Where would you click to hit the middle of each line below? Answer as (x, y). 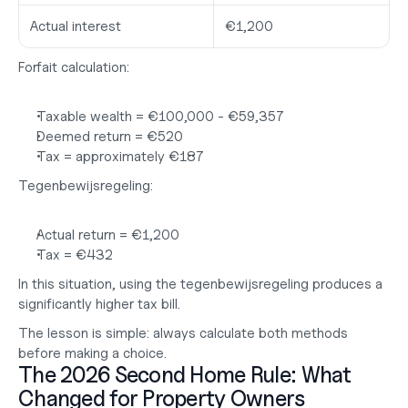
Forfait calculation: (74, 67)
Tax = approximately (102, 157)
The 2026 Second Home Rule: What (185, 375)
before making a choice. (92, 353)
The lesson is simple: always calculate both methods (183, 333)
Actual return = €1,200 (108, 235)
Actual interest (76, 26)
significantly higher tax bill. (99, 304)
